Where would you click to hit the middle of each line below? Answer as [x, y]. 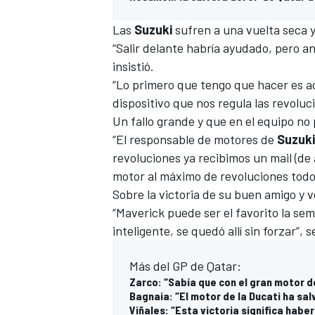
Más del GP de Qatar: [185, 265]
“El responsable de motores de [195, 139]
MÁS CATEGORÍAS [150, 185]
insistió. [133, 66]
